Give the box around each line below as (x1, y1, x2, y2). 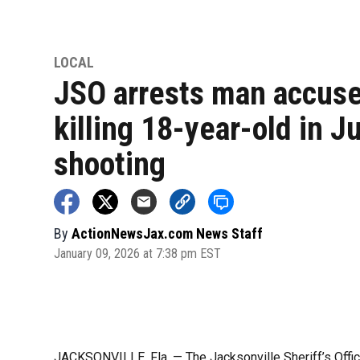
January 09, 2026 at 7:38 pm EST (54, 245, 222, 261)
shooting (54, 145, 166, 183)
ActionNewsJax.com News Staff (72, 224, 264, 242)
